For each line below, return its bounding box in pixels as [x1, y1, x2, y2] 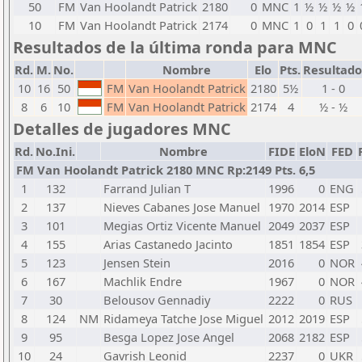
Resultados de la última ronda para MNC [13, 36, 337, 58]
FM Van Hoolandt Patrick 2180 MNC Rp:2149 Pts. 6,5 [16, 162, 315, 178]
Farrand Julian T [103, 180, 191, 196]
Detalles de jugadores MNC [13, 118, 231, 140]
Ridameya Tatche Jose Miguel [103, 310, 263, 326]
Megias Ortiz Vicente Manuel [103, 217, 261, 234]
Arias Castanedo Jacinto [103, 236, 233, 252]
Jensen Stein [103, 255, 170, 271]
